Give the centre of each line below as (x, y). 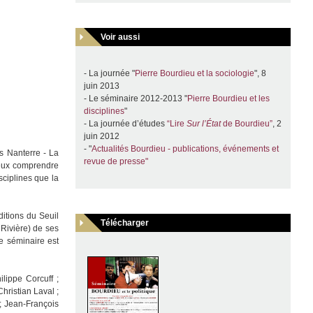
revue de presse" (116, 162)
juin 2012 (101, 137)
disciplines (104, 111)
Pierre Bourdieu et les (228, 99)
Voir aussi (120, 37)
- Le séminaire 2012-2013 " (135, 99)
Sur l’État (203, 124)
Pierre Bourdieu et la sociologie (194, 74)
